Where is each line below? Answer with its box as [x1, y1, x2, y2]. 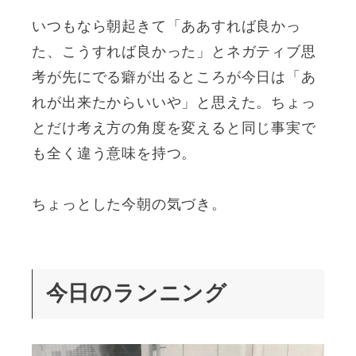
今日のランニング [45, 282, 227, 304]
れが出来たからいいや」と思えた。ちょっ [32, 95, 316, 110]
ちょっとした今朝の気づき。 [32, 197, 226, 212]
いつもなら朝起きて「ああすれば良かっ [32, 19, 301, 34]
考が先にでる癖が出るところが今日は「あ [32, 70, 316, 85]
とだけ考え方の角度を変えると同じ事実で [32, 121, 316, 136]
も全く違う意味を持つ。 [32, 146, 197, 161]
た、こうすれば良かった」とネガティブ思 [32, 44, 316, 60]
